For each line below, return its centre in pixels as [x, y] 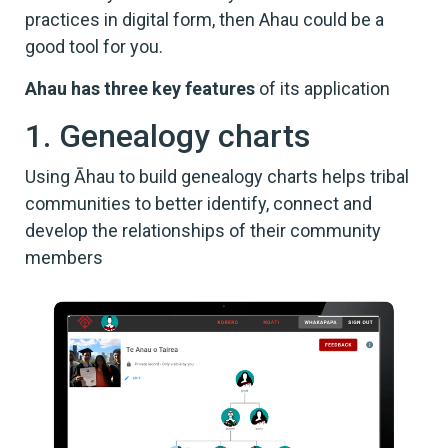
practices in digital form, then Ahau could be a [204, 19]
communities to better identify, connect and [198, 203]
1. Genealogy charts [167, 135]
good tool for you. [94, 46]
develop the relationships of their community [203, 230]
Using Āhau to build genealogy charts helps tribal [217, 176]
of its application [322, 88]
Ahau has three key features [140, 88]
